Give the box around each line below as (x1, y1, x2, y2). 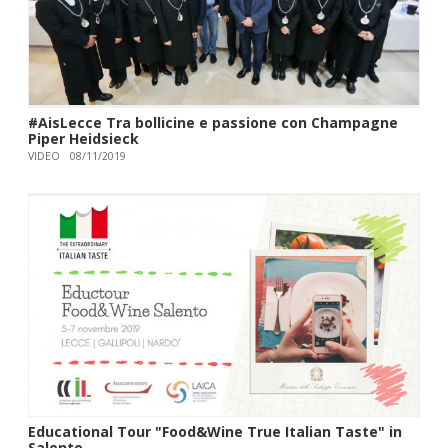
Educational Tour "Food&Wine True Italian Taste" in (27, 422, 402, 442)
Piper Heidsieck (27, 128, 139, 148)
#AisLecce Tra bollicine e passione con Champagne (27, 112, 398, 132)
